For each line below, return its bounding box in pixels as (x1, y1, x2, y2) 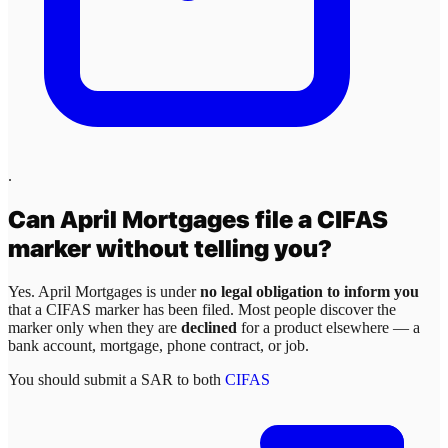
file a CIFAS (250, 205, 388, 235)
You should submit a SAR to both (8, 371, 225, 389)
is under (142, 283, 200, 301)
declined (181, 319, 237, 337)
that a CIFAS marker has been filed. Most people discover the (8, 301, 396, 319)
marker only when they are (8, 319, 181, 337)
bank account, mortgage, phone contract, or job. (8, 337, 309, 355)
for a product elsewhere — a (237, 319, 420, 337)
